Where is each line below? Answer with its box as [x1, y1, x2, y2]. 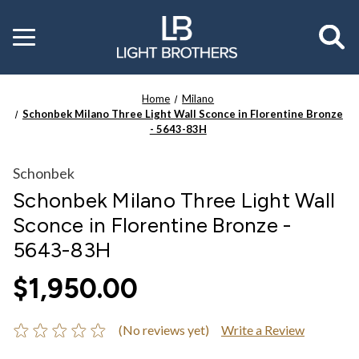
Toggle [13, 26, 48, 40]
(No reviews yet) [118, 321, 209, 337]
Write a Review [220, 321, 305, 337]
